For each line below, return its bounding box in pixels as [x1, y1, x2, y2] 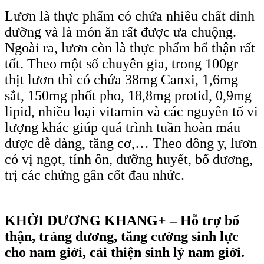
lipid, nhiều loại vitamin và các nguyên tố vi [5, 104, 258, 119]
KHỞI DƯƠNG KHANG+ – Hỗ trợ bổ [5, 213, 239, 228]
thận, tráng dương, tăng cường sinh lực [5, 229, 239, 244]
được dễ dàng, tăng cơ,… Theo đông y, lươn [5, 136, 257, 151]
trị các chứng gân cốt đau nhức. [5, 167, 184, 183]
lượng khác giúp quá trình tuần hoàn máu [5, 120, 240, 135]
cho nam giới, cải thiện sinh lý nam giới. [5, 245, 245, 260]
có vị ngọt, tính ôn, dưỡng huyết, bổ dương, [5, 151, 253, 167]
